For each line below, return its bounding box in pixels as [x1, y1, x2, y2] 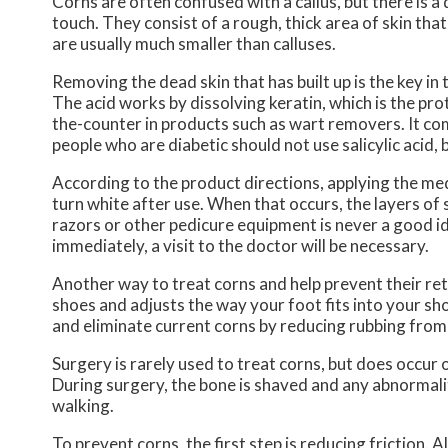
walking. [52, 395, 114, 417]
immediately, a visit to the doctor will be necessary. [52, 235, 429, 257]
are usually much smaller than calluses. [52, 33, 336, 55]
